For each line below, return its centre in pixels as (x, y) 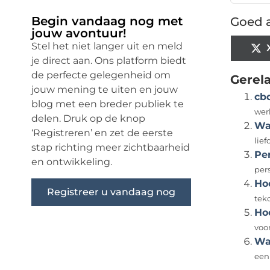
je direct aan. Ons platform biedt (109, 61)
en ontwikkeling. (72, 162)
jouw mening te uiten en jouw (105, 90)
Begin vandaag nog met (107, 21)
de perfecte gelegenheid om (101, 75)
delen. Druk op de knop (88, 119)
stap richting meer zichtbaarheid (111, 148)
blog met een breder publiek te (108, 104)
